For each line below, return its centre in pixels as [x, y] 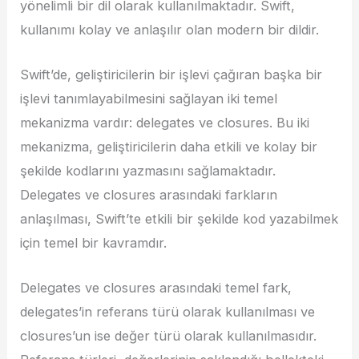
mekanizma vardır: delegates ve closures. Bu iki [165, 122]
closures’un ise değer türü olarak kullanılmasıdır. [169, 336]
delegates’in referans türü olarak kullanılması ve [168, 312]
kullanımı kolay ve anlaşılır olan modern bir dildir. [170, 29]
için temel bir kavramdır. [94, 242]
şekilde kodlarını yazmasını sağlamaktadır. [148, 170]
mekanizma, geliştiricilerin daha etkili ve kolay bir [169, 146]
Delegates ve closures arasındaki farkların [149, 194]
